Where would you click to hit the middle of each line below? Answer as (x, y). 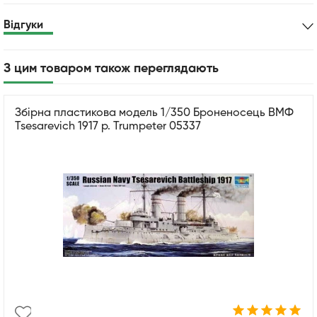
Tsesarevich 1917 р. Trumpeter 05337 (108, 126)
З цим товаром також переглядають (111, 68)
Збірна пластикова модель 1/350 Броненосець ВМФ (154, 113)
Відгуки (23, 25)
